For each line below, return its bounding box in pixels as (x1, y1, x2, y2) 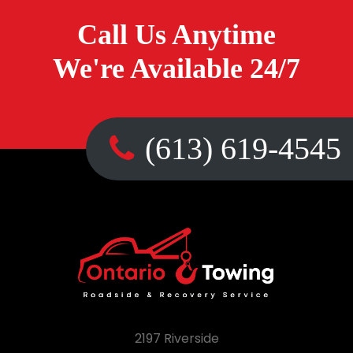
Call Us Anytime (77, 19, 276, 50)
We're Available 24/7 (53, 53, 300, 84)
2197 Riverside (134, 329, 219, 347)
